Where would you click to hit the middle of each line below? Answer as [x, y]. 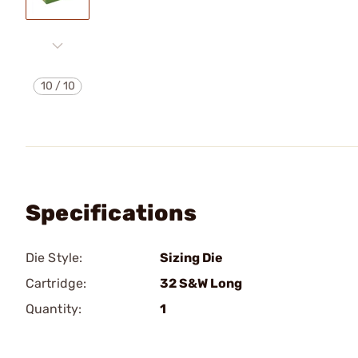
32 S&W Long [201, 283]
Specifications [111, 213]
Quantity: [54, 309]
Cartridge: [56, 283]
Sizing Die [191, 258]
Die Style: [54, 258]
